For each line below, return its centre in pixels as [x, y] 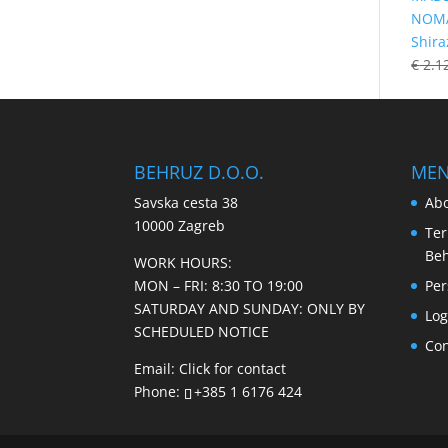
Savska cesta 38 [186, 203]
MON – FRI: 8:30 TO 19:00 [219, 286]
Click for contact [233, 369]
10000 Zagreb [180, 226]
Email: [157, 369]
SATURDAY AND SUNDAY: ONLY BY [250, 309]
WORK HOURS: [183, 263]
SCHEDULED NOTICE [202, 332]
